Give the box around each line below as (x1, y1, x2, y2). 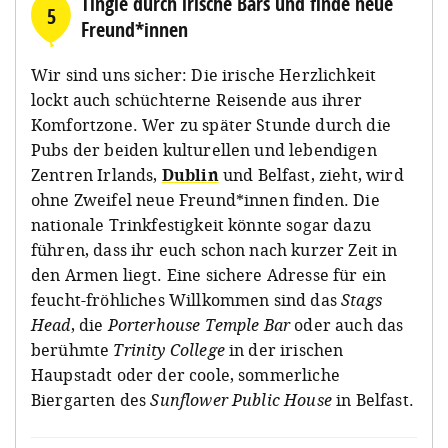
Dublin (161, 163, 219, 186)
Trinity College (109, 338, 230, 361)
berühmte (31, 338, 110, 361)
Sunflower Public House (150, 388, 337, 411)
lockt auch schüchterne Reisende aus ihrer (31, 88, 363, 111)
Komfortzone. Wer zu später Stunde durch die (31, 113, 391, 136)
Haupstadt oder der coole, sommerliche (31, 363, 340, 386)
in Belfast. (336, 388, 414, 411)
